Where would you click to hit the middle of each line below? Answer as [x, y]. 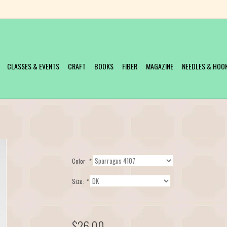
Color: [80, 161]
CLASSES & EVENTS [33, 66]
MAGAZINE [160, 66]
